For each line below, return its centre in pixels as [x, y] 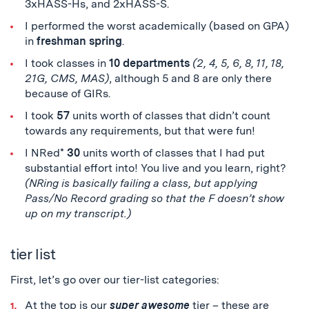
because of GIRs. [67, 93]
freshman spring [79, 41]
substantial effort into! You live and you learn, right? [155, 168]
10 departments [149, 63]
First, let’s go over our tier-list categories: [115, 280]
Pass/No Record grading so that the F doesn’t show [154, 198]
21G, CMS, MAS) [67, 78]
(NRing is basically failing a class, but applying [141, 183]
